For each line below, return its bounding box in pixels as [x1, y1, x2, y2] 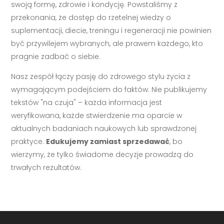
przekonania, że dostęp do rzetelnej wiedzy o [11, 12, 171, 23]
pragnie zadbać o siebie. [11, 51, 101, 62]
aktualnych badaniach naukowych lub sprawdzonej [11, 123, 197, 134]
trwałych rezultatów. [11, 162, 82, 173]
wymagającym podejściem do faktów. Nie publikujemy [11, 84, 207, 95]
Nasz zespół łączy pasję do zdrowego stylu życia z [11, 71, 191, 82]
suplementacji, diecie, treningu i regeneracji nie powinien [11, 25, 212, 36]
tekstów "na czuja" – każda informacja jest [11, 97, 162, 108]
